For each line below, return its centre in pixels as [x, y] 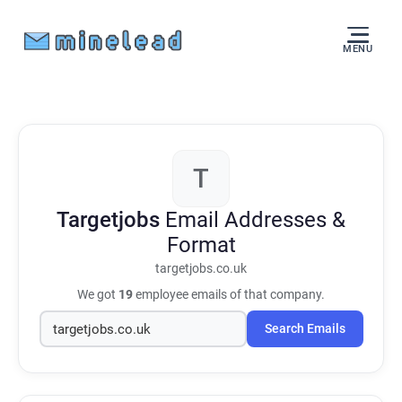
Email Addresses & [255, 220]
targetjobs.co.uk [201, 269]
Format [201, 245]
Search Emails [305, 329]
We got [98, 294]
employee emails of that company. [229, 294]
